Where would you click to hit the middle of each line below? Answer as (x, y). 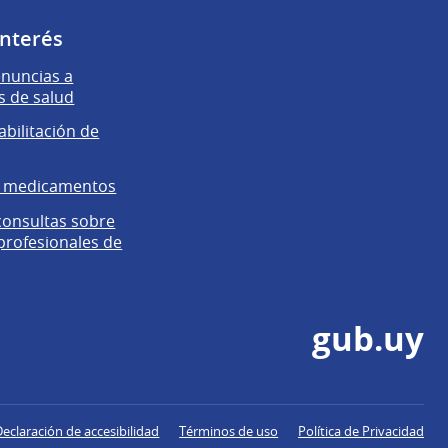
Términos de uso (229, 430)
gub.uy (368, 338)
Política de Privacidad (361, 430)
